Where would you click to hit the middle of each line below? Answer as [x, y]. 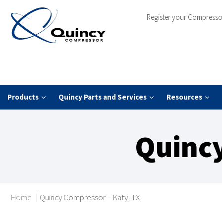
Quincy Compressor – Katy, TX [90, 197]
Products [23, 97]
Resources [184, 97]
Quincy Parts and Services [103, 97]
